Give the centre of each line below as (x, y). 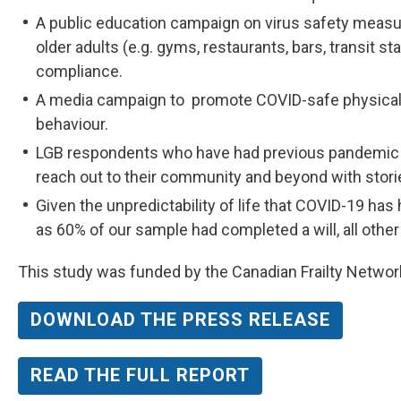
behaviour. (72, 124)
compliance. (79, 71)
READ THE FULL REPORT (140, 375)
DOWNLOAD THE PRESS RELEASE (180, 319)
